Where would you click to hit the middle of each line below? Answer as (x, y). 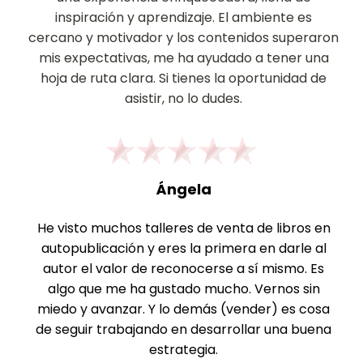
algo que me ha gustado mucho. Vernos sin (184, 289)
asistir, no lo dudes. (184, 98)
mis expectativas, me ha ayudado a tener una (184, 58)
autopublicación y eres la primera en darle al (184, 248)
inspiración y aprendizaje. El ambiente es (184, 17)
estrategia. (184, 350)
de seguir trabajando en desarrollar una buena (184, 329)
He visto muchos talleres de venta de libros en (184, 228)
